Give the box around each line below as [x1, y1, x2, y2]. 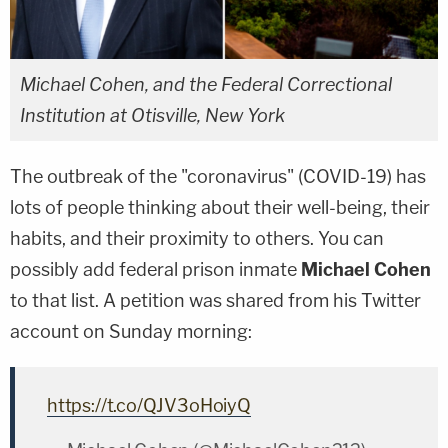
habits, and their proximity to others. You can [10, 227, 384, 249]
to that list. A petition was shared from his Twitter [10, 289, 421, 311]
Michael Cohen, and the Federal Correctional [20, 73, 392, 95]
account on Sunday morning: [10, 320, 252, 342]
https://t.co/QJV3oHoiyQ [47, 394, 251, 416]
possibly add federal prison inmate [10, 258, 301, 280]
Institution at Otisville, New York [20, 104, 285, 126]
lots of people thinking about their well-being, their [10, 196, 430, 218]
